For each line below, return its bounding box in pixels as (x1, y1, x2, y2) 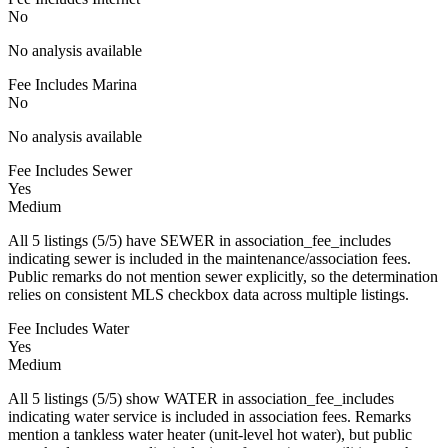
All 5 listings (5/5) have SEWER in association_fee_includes (8, 231, 391, 249)
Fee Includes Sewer (8, 161, 132, 179)
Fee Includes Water (8, 319, 129, 337)
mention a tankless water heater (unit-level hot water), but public (8, 425, 412, 443)
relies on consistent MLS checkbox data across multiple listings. (8, 285, 409, 303)
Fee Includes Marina (8, 75, 137, 93)
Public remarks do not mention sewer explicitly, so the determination (8, 267, 438, 285)
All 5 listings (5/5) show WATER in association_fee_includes (8, 389, 394, 407)
